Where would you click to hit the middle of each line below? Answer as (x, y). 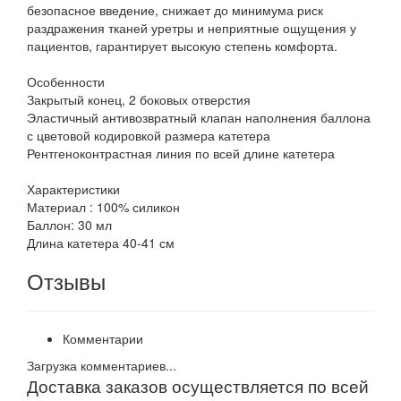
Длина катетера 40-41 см (101, 243)
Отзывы (66, 281)
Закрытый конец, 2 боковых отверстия (139, 100)
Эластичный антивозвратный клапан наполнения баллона (199, 118)
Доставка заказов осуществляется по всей (198, 386)
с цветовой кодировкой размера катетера (149, 136)
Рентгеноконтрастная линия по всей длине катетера (181, 154)
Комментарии (103, 339)
